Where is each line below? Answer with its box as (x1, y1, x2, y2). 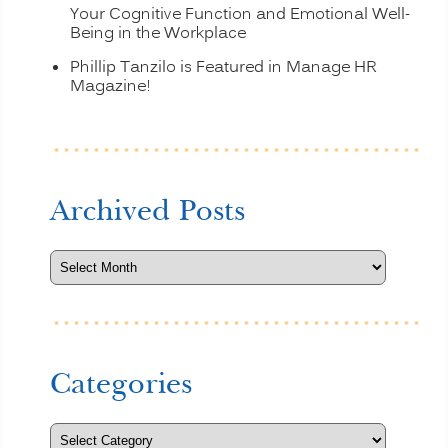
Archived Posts (50, 195, 245, 226)
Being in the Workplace (70, 21, 246, 46)
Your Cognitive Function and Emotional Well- (70, 2, 410, 27)
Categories (50, 368, 192, 399)
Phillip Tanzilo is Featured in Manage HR (70, 55, 377, 80)
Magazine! (70, 74, 151, 99)
